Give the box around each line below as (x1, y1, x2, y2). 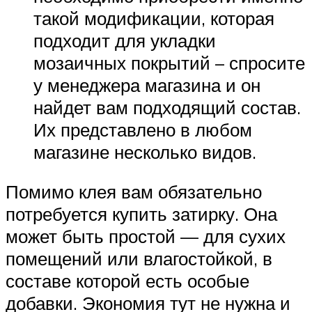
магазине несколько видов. (33, 140, 256, 163)
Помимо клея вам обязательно (6, 180, 262, 203)
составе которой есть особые (6, 270, 249, 292)
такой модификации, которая (33, 6, 274, 29)
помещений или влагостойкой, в (6, 247, 272, 270)
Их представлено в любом (33, 118, 252, 141)
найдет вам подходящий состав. (33, 95, 301, 118)
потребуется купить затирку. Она (6, 203, 277, 226)
